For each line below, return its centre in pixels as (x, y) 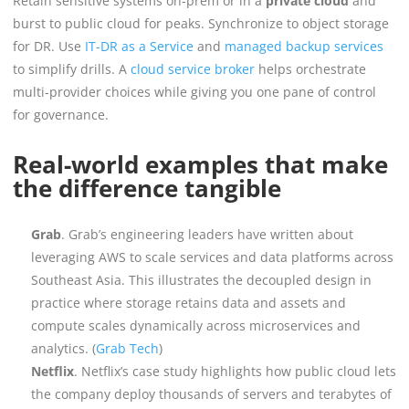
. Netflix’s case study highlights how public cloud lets (235, 371)
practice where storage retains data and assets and (189, 302)
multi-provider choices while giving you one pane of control (194, 91)
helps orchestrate (310, 68)
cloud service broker (191, 68)
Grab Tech (127, 348)
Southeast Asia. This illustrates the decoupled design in (201, 279)
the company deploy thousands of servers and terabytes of (211, 393)
